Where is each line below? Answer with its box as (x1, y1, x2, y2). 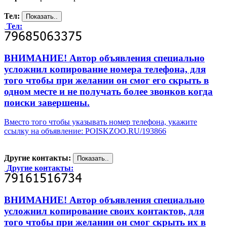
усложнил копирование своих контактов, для (4, 205, 204, 216)
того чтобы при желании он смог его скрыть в (4, 74, 209, 86)
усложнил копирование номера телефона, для (4, 63, 206, 74)
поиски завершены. (4, 97, 90, 108)
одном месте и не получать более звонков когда (4, 86, 213, 97)
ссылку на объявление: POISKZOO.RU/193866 (4, 127, 166, 136)
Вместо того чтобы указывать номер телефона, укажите (4, 118, 197, 127)
